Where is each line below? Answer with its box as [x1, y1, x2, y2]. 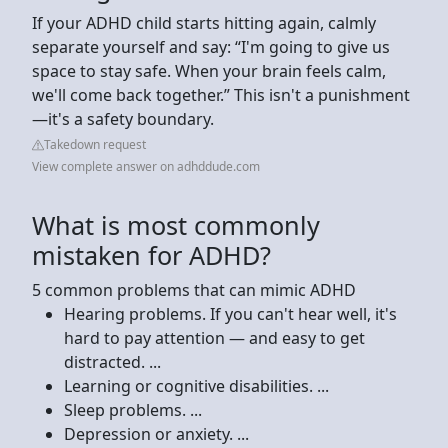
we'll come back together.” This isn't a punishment [32, 83, 410, 106]
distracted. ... [64, 350, 161, 373]
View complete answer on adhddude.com [32, 157, 260, 175]
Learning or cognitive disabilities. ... [64, 374, 329, 397]
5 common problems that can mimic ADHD [32, 278, 356, 301]
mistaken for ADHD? [32, 237, 271, 272]
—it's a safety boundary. [32, 107, 214, 130]
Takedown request [44, 135, 146, 153]
